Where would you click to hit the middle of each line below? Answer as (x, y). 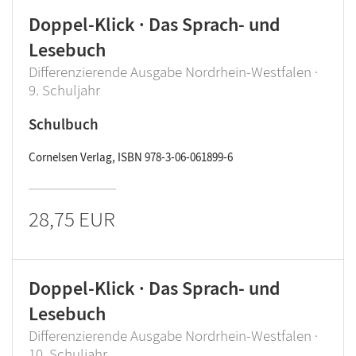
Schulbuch (64, 124)
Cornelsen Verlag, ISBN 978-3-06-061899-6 (131, 157)
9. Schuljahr (64, 90)
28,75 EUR (72, 219)
